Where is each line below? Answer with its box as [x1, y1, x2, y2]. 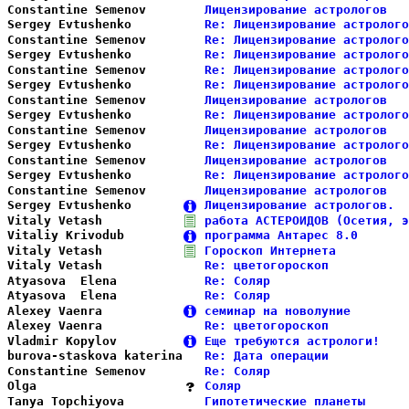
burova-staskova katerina [7, 349, 183, 362]
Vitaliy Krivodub [7, 228, 183, 242]
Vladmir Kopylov [7, 333, 183, 348]
